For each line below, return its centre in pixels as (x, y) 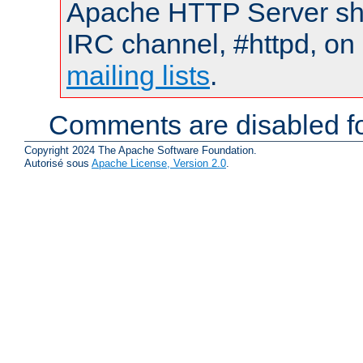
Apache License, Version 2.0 (159, 163)
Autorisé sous (58, 163)
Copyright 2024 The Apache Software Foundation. (141, 150)
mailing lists (138, 76)
